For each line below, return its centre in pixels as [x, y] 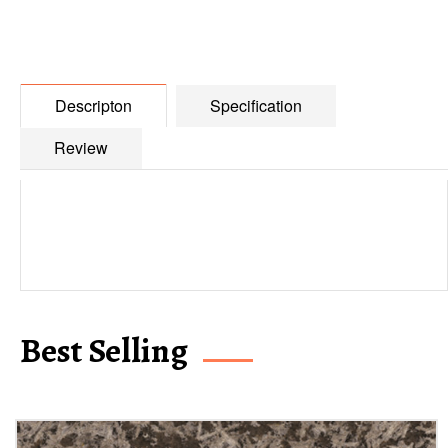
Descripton [93, 105]
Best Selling [104, 350]
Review [81, 147]
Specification [256, 105]
